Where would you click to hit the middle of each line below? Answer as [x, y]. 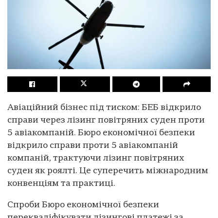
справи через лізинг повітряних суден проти [106, 120]
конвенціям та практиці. [61, 183]
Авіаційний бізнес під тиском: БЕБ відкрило [104, 108]
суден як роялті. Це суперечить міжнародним [108, 171]
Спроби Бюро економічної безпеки [83, 205]
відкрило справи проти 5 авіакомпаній [93, 145]
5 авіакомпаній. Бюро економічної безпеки [101, 133]
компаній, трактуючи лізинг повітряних [96, 158]
